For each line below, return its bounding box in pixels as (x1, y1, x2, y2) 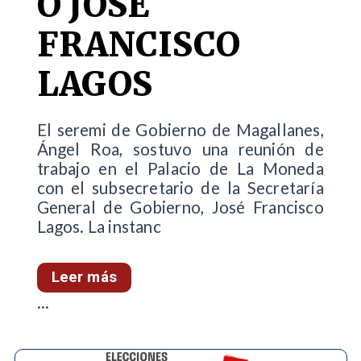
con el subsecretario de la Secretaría (36, 178, 324, 198)
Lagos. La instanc (36, 217, 161, 237)
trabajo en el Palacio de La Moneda (36, 159, 324, 179)
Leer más (51, 268, 117, 287)
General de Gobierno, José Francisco (36, 197, 324, 218)
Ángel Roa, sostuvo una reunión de (36, 139, 324, 160)
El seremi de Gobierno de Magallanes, (36, 120, 324, 140)
